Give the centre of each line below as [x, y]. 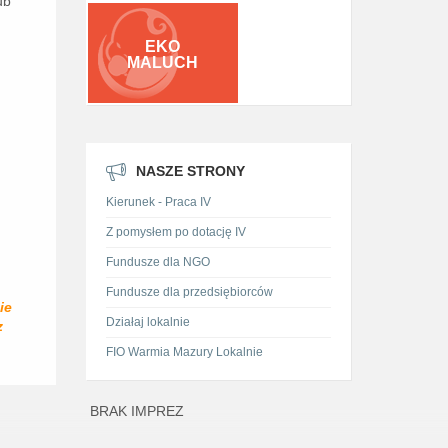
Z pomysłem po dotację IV [175, 232]
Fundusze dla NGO [157, 262]
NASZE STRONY [190, 171]
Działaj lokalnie [147, 322]
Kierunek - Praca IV [158, 202]
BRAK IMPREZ [134, 411]
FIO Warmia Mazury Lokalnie [184, 352]
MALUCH [163, 62]
